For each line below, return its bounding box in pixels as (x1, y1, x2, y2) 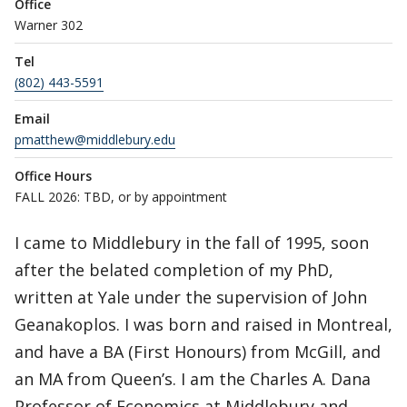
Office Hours (15, 167, 92, 184)
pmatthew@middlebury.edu (15, 131, 175, 148)
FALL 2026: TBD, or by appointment (15, 188, 227, 205)
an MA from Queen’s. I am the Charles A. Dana (15, 368, 371, 390)
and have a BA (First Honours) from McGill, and (15, 341, 381, 362)
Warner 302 (15, 16, 83, 34)
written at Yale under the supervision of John (15, 286, 367, 308)
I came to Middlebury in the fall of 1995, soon (15, 232, 369, 253)
